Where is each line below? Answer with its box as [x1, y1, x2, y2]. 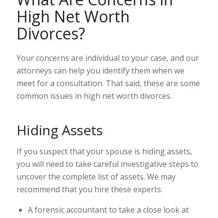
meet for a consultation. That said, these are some [16, 77, 200, 89]
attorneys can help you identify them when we [16, 65, 184, 76]
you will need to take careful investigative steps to [16, 158, 199, 169]
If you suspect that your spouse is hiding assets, [16, 145, 192, 157]
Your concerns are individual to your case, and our [16, 52, 199, 63]
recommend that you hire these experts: [16, 183, 163, 195]
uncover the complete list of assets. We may [16, 171, 176, 182]
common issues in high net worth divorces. [16, 90, 172, 101]
